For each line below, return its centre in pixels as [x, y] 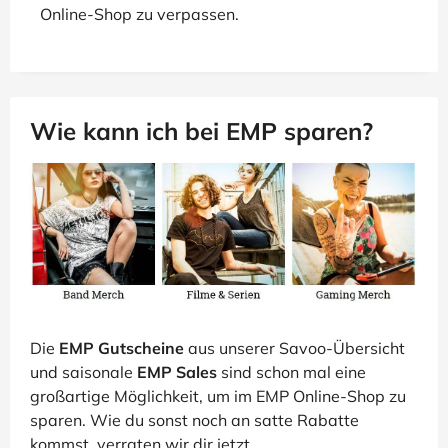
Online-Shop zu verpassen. [139, 14]
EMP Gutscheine [121, 348]
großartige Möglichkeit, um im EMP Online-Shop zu [218, 396]
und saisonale [83, 372]
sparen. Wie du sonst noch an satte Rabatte [194, 420]
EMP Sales [177, 372]
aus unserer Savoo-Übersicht [294, 348]
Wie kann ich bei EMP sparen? [201, 131]
